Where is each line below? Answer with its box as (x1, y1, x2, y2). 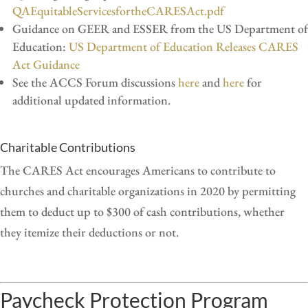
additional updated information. (12, 91, 170, 108)
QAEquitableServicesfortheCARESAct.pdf (12, 2, 224, 19)
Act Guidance (12, 56, 80, 72)
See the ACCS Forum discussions (12, 74, 178, 90)
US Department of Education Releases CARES (69, 38, 298, 54)
